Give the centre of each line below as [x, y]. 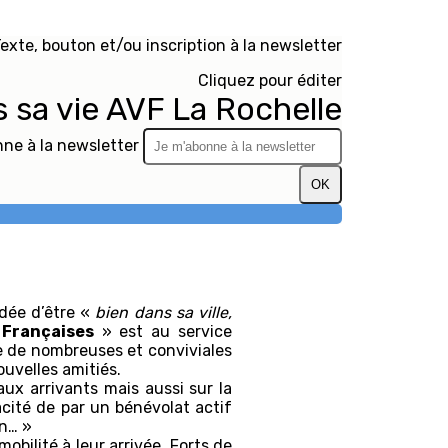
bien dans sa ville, [164, 312]
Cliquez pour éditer [269, 80]
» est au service [163, 331]
